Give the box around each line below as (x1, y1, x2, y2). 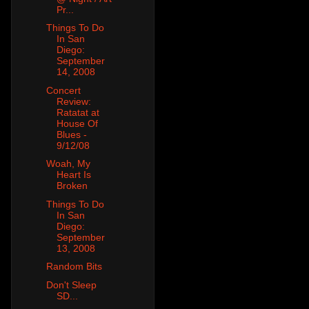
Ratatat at (56, 106, 99, 118)
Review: (56, 95, 91, 107)
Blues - (56, 128, 87, 140)
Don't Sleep (46, 279, 97, 290)
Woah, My (46, 158, 90, 170)
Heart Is (56, 169, 91, 181)
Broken (56, 180, 88, 192)
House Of (56, 117, 98, 129)
